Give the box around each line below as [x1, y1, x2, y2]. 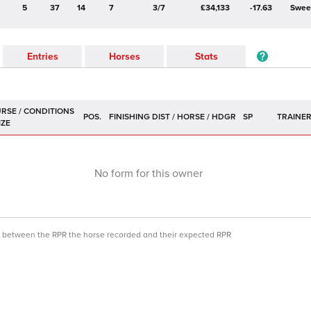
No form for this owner [94, 167, 203, 180]
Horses [108, 50, 140, 62]
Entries [26, 50, 58, 62]
